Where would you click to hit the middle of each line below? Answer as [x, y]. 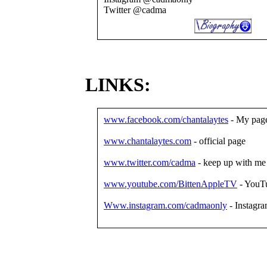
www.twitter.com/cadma [150, 162]
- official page [218, 141]
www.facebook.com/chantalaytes [166, 119]
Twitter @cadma [135, 10]
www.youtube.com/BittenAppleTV [170, 184]
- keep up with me [231, 162]
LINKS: [118, 85]
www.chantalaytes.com [148, 141]
